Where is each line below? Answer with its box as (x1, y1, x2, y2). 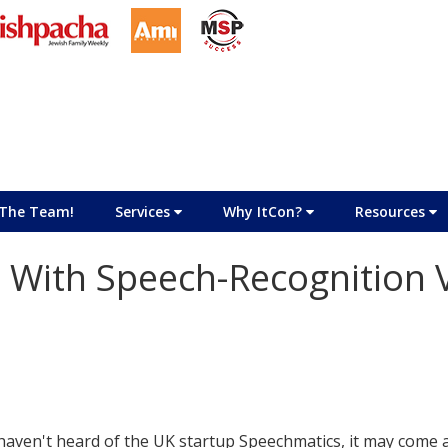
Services (114, 201, 174, 221)
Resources (354, 201, 429, 221)
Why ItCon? (222, 201, 306, 221)
